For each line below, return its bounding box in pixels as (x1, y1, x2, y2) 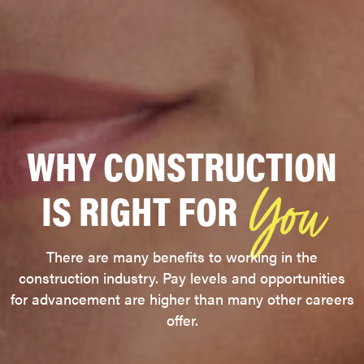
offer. (166, 309, 198, 330)
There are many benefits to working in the (46, 245, 318, 266)
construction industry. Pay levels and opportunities (19, 266, 345, 288)
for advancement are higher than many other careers (10, 288, 354, 309)
